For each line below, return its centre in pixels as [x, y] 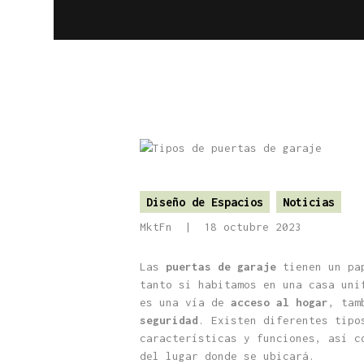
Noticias [308, 202]
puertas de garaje [221, 267]
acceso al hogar [279, 303]
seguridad [169, 321]
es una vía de [185, 303]
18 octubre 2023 [253, 227]
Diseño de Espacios [204, 202]
